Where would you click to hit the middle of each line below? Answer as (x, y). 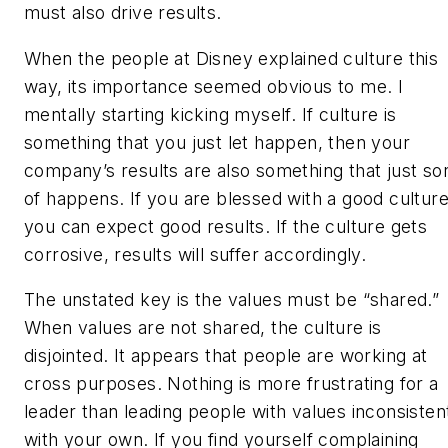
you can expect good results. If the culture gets (226, 226)
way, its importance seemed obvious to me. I (214, 86)
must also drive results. (123, 13)
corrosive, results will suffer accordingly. (195, 254)
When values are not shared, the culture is (203, 328)
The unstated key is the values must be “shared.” (232, 300)
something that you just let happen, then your (217, 142)
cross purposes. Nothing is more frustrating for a (231, 384)
